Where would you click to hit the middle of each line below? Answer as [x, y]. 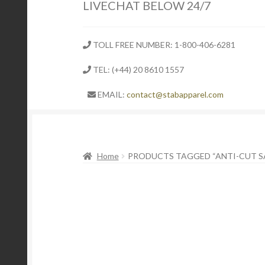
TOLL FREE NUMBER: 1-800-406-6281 [164, 45]
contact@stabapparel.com [175, 94]
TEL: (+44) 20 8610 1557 [138, 70]
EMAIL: [112, 94]
